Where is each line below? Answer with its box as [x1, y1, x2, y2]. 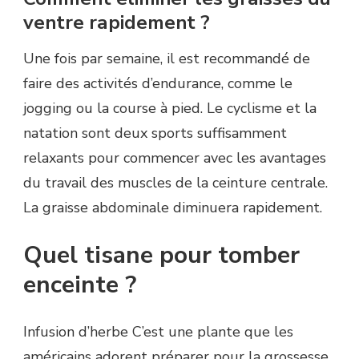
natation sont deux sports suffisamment [23, 123, 287, 143]
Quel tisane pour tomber [23, 239, 300, 272]
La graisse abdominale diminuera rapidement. [23, 198, 322, 218]
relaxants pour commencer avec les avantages [23, 148, 326, 168]
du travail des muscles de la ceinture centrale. [23, 173, 328, 193]
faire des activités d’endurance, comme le [23, 74, 292, 94]
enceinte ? [23, 268, 136, 302]
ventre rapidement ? [23, 9, 210, 35]
